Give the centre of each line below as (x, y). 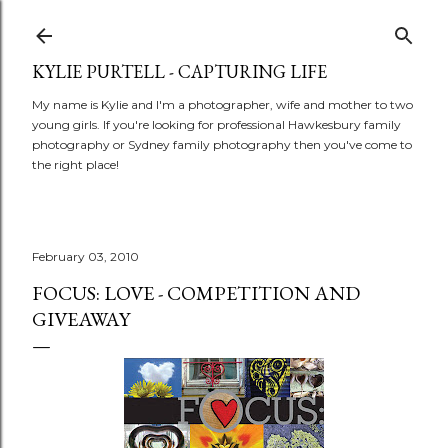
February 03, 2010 (85, 256)
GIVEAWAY (81, 319)
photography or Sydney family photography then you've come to (222, 144)
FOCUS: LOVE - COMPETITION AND (196, 293)
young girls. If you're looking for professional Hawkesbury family (216, 124)
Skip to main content (224, 25)
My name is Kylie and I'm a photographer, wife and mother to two (222, 104)
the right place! (75, 164)
